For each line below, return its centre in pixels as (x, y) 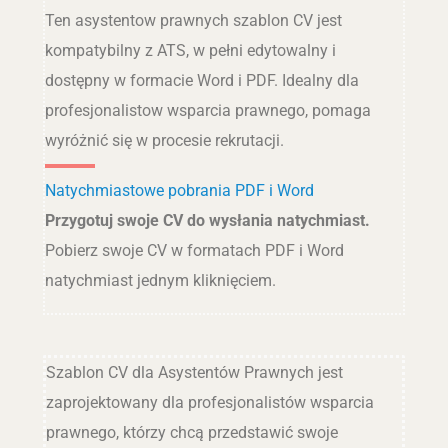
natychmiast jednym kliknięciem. (160, 281)
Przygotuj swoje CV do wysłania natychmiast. (207, 221)
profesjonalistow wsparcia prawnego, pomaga (207, 111)
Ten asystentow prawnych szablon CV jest (193, 21)
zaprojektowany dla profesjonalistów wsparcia (209, 402)
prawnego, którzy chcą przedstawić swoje (191, 432)
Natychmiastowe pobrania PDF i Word (179, 191)
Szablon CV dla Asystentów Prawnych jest (194, 372)
